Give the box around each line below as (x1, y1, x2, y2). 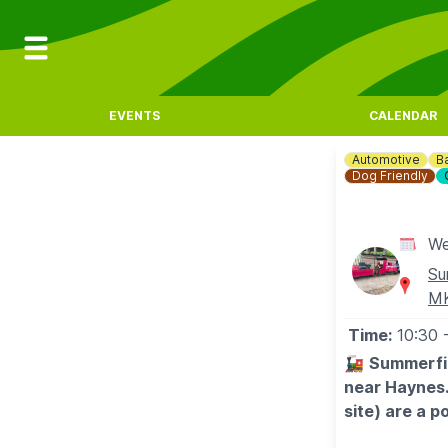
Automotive (352, 152, 420, 167)
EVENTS (108, 108, 160, 123)
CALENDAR (369, 108, 438, 123)
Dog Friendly (352, 168, 428, 183)
